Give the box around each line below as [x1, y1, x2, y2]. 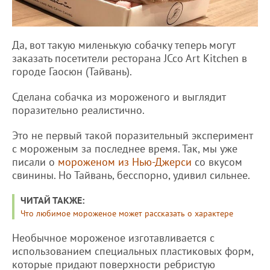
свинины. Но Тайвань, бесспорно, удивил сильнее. [12, 168, 253, 182]
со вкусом [192, 154, 242, 169]
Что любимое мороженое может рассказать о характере [20, 207, 233, 219]
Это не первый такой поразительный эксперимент [12, 128, 253, 142]
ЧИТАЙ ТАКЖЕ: [20, 193, 84, 206]
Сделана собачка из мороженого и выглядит [12, 89, 225, 104]
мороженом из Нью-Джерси [58, 154, 192, 169]
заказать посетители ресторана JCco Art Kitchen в [12, 51, 247, 65]
